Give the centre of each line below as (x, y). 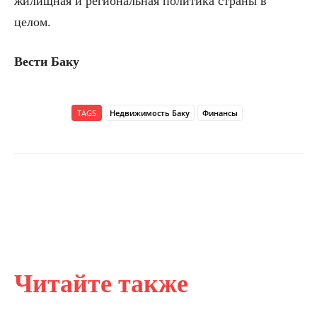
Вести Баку (47, 62)
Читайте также (101, 284)
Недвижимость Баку (150, 113)
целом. (33, 22)
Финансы (220, 113)
